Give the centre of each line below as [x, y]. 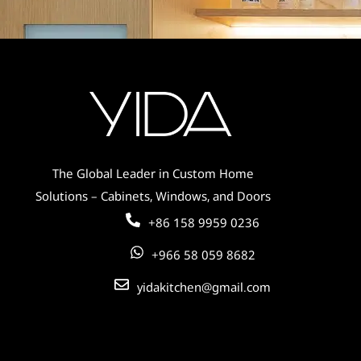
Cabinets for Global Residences [160, 50]
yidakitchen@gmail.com [203, 287]
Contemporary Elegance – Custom [169, 35]
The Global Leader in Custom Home [153, 174]
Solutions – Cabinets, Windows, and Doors [153, 195]
